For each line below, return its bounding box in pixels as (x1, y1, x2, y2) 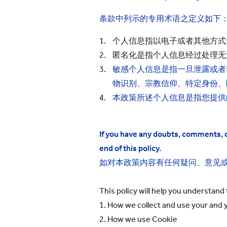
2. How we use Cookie (99, 214, 177, 224)
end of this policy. (99, 143, 161, 153)
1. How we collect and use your (99, 200, 208, 210)
